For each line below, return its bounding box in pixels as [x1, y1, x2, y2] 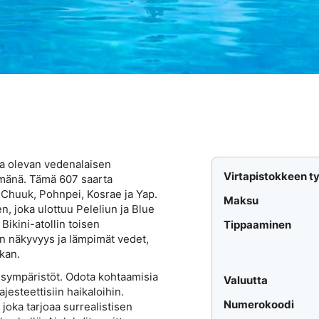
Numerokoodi [224, 298, 295, 312]
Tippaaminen [224, 218, 292, 232]
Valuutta [224, 273, 268, 288]
